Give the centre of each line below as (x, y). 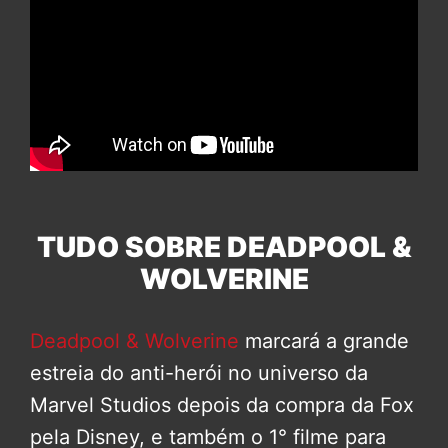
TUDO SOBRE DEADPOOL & (224, 247)
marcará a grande (324, 341)
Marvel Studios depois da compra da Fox (222, 405)
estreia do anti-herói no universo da (199, 373)
